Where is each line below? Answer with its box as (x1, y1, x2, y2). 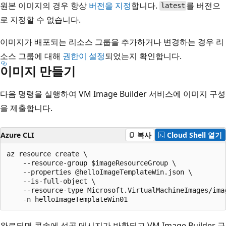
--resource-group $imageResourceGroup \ (7, 158, 176, 167)
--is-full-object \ (7, 177, 95, 185)
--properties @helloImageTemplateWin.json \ (7, 167, 192, 176)
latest (160, 2, 185, 10)
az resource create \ (7, 149, 87, 158)
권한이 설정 (63, 50, 105, 62)
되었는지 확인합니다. (105, 50, 182, 62)
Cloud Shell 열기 (167, 130, 222, 140)
